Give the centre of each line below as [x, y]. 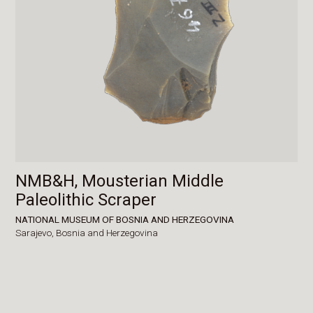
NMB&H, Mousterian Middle [120, 181]
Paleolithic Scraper [86, 199]
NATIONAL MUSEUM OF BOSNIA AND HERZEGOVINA [125, 219]
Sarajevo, [36, 233]
